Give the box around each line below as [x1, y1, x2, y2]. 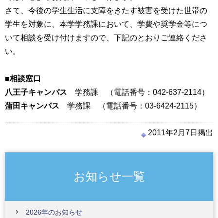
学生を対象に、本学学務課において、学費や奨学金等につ [5, 20, 207, 28]
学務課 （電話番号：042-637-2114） [67, 88, 209, 96]
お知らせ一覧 [73, 169, 145, 183]
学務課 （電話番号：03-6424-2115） [59, 102, 201, 110]
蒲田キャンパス [5, 102, 59, 110]
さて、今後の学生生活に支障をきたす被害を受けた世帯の [5, 6, 207, 15]
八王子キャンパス [5, 88, 67, 96]
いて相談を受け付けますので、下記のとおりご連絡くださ [5, 34, 207, 42]
